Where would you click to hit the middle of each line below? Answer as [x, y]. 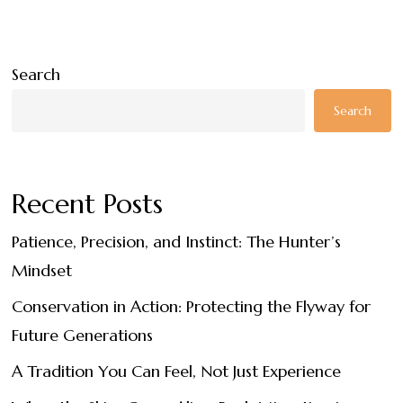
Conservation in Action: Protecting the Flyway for [192, 306]
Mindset [42, 270]
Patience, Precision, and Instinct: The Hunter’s [177, 242]
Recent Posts [88, 204]
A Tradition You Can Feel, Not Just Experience [177, 371]
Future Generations [83, 335]
